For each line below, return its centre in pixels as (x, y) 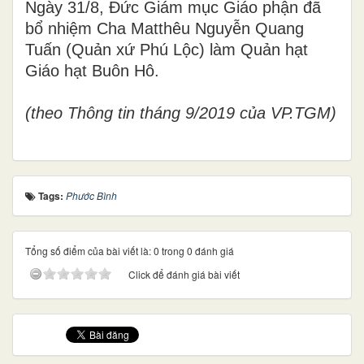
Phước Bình (91, 195)
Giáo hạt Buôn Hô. (92, 71)
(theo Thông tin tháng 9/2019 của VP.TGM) (181, 113)
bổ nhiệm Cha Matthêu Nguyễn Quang (165, 28)
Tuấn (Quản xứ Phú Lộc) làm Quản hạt (167, 50)
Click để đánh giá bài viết (184, 274)
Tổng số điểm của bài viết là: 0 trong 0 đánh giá (130, 251)
